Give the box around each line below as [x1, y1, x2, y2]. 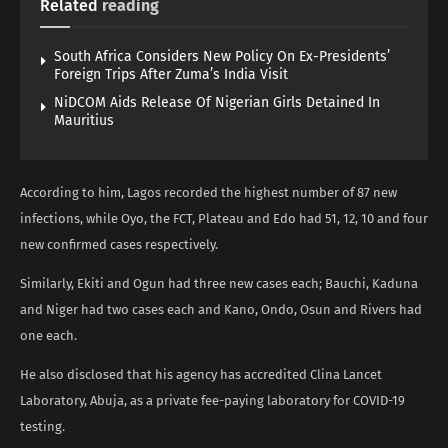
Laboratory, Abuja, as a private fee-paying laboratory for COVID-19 [20, 392, 405, 408]
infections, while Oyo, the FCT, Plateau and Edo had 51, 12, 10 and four [20, 210, 428, 226]
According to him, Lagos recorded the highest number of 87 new [20, 184, 397, 200]
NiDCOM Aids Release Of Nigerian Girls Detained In [54, 93, 380, 111]
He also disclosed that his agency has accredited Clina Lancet [20, 366, 382, 382]
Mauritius [54, 111, 114, 129]
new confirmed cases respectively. [20, 236, 218, 252]
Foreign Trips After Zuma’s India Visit [54, 65, 288, 83]
